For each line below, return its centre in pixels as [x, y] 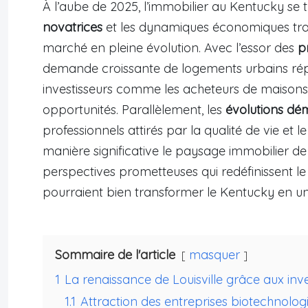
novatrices [73, 27]
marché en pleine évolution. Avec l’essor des [170, 48]
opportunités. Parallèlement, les [134, 110]
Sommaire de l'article [115, 255]
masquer [214, 255]
